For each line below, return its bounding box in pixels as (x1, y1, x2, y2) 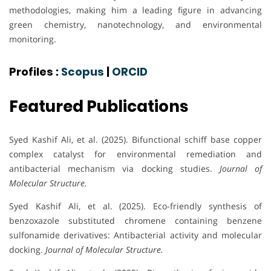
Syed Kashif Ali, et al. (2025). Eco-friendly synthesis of (9, 200, 262, 212)
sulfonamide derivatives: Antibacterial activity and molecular (9, 229, 262, 241)
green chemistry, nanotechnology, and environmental (9, 19, 262, 31)
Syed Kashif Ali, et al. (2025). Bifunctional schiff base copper (9, 134, 262, 146)
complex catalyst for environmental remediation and (9, 148, 262, 160)
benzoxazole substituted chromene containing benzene (9, 215, 262, 227)
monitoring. (9, 33, 56, 45)
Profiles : (9, 64, 61, 80)
